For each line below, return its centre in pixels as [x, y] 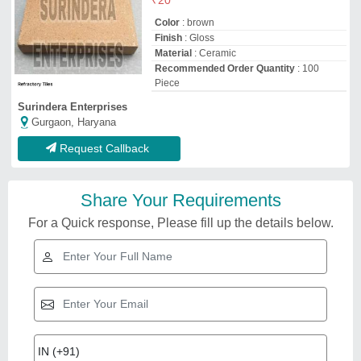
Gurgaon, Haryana [74, 122]
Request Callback [104, 148]
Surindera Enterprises [73, 106]
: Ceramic [214, 53]
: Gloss [198, 37]
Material [173, 53]
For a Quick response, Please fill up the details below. [180, 222]
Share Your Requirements [180, 200]
